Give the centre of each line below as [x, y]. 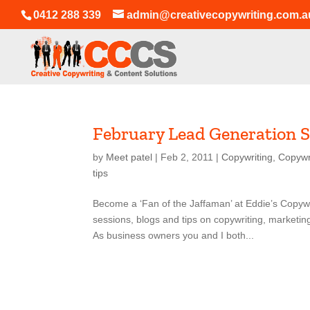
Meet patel [129, 157]
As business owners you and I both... [174, 235]
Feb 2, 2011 [187, 157]
